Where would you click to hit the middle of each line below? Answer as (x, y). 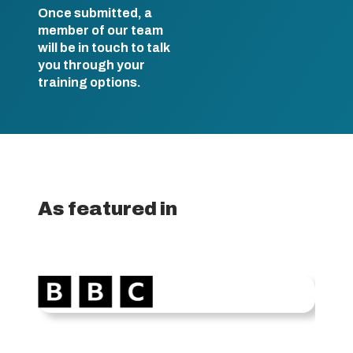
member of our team (100, 30)
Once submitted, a (95, 13)
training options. (89, 82)
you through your (91, 65)
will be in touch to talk (104, 48)
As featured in (108, 209)
